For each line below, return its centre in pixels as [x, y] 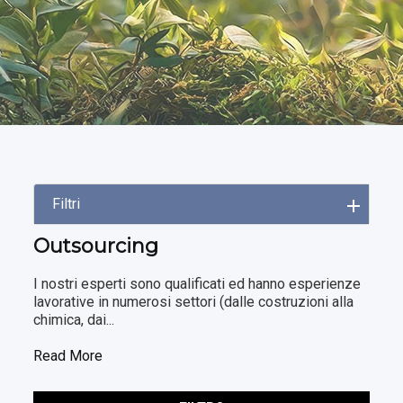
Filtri [67, 204]
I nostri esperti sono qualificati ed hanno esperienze [197, 284]
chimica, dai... [74, 320]
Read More [68, 356]
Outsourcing [96, 246]
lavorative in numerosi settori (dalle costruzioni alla [194, 302]
